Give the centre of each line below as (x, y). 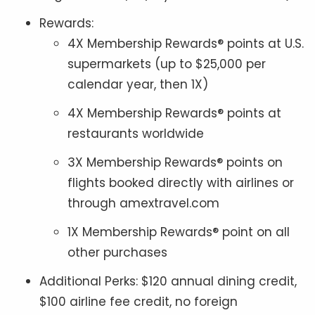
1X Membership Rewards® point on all (179, 232)
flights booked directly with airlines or (181, 182)
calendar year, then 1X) (138, 84)
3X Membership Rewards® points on (175, 162)
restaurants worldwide (136, 133)
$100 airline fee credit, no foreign (139, 301)
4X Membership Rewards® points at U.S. (186, 43)
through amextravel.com (143, 203)
